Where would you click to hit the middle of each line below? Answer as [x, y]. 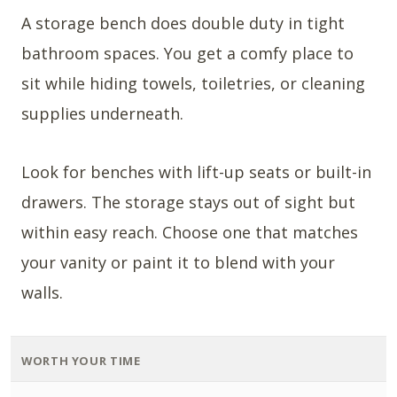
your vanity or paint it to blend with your [178, 263]
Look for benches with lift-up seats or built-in [196, 172]
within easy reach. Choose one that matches [190, 233]
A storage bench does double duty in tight [183, 23]
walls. [42, 293]
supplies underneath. [102, 114]
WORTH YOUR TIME [81, 361]
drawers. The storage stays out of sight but [188, 202]
